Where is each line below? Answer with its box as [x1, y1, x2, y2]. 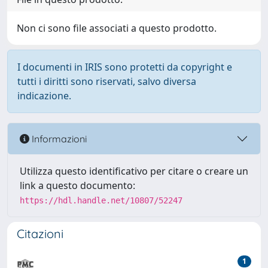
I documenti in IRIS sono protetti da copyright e [17, 60, 232, 74]
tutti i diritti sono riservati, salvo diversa [17, 75, 196, 88]
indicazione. [17, 89, 71, 102]
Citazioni [17, 226, 63, 241]
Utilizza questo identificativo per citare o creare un [20, 165, 248, 178]
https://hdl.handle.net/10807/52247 [20, 196, 182, 205]
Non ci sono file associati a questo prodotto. [17, 22, 217, 35]
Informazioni [29, 132, 87, 145]
